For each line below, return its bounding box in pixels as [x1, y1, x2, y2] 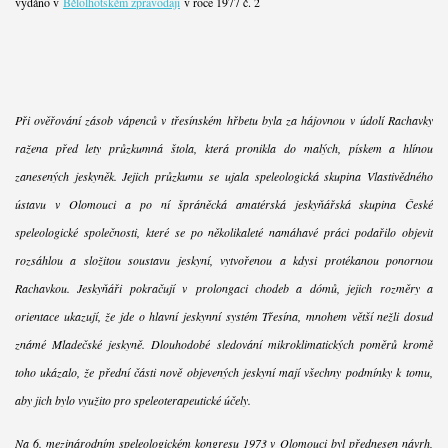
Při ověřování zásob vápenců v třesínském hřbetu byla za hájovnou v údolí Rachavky [14, 112, 434, 129]
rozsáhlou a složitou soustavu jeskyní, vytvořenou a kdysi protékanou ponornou [14, 252, 434, 269]
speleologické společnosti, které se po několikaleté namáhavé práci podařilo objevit [14, 224, 434, 241]
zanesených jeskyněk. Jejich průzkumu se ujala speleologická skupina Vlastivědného [14, 168, 434, 185]
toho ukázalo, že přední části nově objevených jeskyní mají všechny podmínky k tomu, [14, 364, 434, 381]
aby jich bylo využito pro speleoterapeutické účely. [14, 392, 251, 409]
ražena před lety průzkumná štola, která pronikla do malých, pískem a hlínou [14, 140, 434, 157]
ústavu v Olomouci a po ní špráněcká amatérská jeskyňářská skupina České [14, 196, 434, 213]
